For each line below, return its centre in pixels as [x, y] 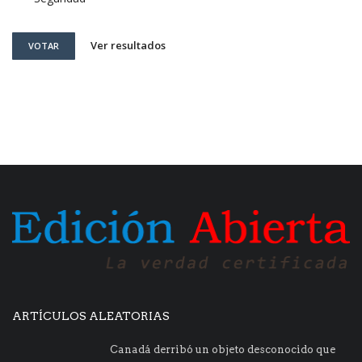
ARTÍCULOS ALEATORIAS [91, 316]
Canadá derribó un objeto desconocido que [223, 349]
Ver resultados [128, 46]
